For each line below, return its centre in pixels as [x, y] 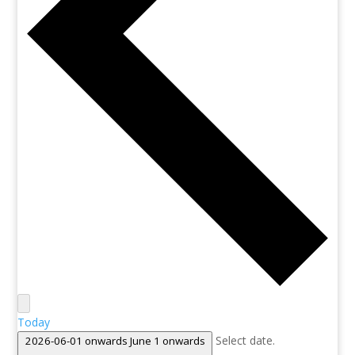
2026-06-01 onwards [77, 340]
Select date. [246, 340]
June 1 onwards [167, 340]
